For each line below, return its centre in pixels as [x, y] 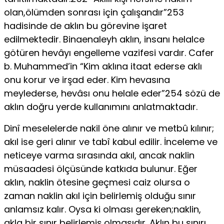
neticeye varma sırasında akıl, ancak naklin [99, 155]
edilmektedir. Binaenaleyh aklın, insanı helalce [104, 39]
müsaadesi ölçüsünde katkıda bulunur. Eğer [101, 168]
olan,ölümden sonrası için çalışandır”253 [94, 12]
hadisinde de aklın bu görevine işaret [85, 25]
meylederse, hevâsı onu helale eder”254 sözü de [112, 93]
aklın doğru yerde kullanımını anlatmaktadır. [101, 106]
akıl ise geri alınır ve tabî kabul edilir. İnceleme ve [111, 141]
